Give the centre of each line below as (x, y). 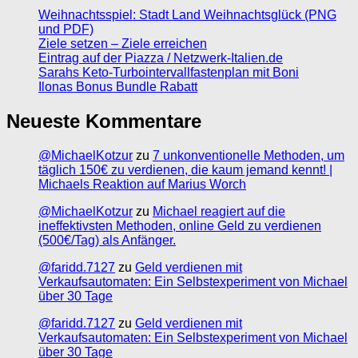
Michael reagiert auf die (219, 212)
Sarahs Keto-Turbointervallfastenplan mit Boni (169, 73)
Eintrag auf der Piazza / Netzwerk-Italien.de (161, 58)
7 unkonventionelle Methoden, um (249, 156)
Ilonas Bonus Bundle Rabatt (118, 87)
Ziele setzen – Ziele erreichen (123, 44)
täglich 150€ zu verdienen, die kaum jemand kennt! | (185, 170)
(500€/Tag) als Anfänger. (107, 241)
